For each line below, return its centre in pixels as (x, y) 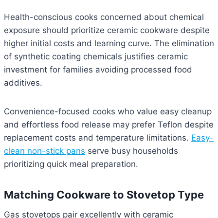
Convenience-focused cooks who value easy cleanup (108, 112)
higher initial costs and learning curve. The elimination (109, 44)
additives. (23, 83)
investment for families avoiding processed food (98, 70)
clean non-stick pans (45, 151)
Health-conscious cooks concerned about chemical (104, 17)
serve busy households (132, 151)
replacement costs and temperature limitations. (98, 138)
